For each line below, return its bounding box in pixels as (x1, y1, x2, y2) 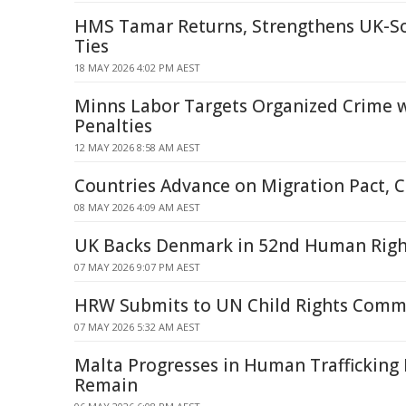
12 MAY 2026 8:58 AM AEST (74, 140, 200, 154)
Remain (74, 373, 138, 397)
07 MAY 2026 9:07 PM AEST (74, 260, 200, 274)
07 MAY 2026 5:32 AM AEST (74, 320, 200, 333)
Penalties (74, 114, 152, 138)
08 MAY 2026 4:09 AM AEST (74, 200, 200, 214)
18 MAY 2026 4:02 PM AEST (74, 61, 200, 74)
